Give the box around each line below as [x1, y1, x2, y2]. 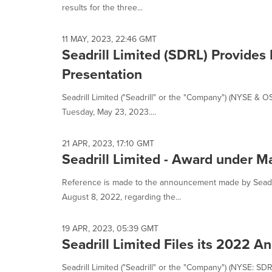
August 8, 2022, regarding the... [62, 191, 181, 203]
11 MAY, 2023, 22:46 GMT [62, 33, 157, 45]
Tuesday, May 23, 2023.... [62, 106, 156, 118]
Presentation [62, 64, 142, 84]
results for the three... [62, 1, 143, 13]
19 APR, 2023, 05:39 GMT [62, 222, 158, 234]
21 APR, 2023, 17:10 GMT [62, 137, 154, 149]
